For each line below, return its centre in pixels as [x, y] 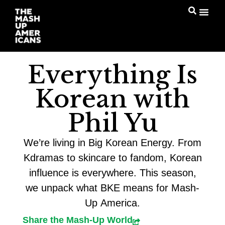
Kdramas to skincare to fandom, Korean [113, 158]
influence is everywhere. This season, [113, 173]
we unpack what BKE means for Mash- [113, 188]
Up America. [113, 203]
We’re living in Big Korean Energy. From [113, 143]
